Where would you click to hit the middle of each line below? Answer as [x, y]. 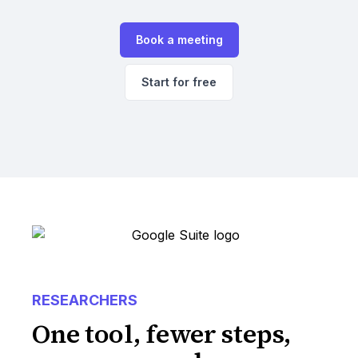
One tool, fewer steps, [161, 334]
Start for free [179, 82]
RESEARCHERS [85, 300]
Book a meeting [179, 40]
